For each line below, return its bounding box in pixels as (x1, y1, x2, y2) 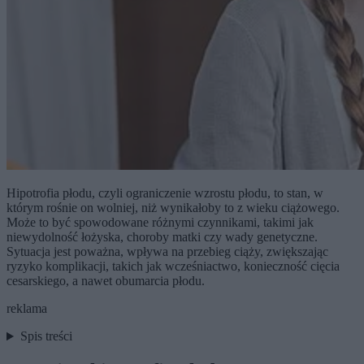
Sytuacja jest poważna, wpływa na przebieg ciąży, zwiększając (6, 245, 328, 259)
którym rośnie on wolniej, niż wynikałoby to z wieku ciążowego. (6, 201, 340, 215)
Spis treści (19, 329, 72, 344)
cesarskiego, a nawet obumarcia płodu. (6, 274, 208, 288)
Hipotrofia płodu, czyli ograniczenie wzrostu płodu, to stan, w (6, 186, 323, 201)
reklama (6, 301, 47, 316)
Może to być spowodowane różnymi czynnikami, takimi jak (6, 215, 314, 230)
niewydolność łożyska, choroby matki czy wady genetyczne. (6, 230, 318, 245)
